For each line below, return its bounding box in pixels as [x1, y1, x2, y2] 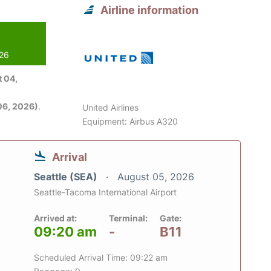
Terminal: [109, 213, 148, 224]
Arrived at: [34, 213, 77, 224]
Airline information [100, 4, 199, 17]
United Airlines [82, 102, 139, 113]
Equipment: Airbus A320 [82, 116, 178, 127]
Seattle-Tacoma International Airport [34, 187, 177, 198]
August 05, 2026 [117, 171, 194, 183]
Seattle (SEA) [34, 171, 100, 183]
